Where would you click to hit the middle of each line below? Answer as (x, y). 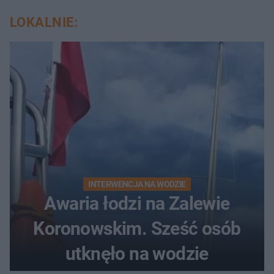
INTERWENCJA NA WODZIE (137, 184)
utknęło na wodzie (137, 254)
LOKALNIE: (44, 23)
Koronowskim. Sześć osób (137, 229)
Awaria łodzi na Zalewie (137, 204)
